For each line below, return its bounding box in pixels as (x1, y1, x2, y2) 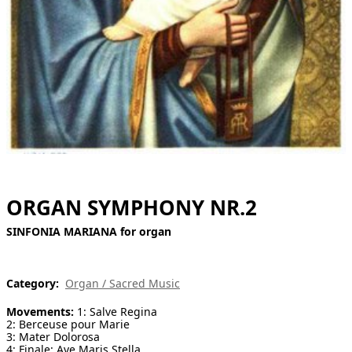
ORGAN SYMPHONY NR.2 (6, 193, 257, 222)
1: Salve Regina (74, 304, 157, 320)
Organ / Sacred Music (65, 276, 180, 291)
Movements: (6, 304, 74, 320)
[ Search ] (6, 16, 57, 31)
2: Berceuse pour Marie (6, 317, 130, 332)
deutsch (6, 52, 44, 67)
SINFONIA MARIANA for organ (6, 224, 171, 240)
